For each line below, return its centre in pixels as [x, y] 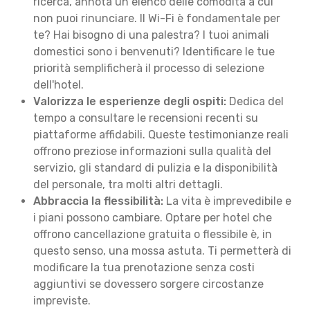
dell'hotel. [58, 85]
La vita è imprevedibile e [227, 201]
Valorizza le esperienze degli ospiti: [130, 101]
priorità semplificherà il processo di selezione [149, 68]
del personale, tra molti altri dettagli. [128, 184]
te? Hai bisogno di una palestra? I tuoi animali [151, 35]
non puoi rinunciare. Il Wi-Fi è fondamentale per [157, 18]
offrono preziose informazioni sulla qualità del [152, 151]
